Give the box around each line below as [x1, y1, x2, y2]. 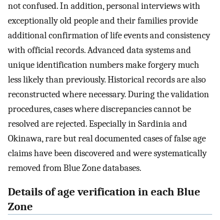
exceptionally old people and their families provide [8, 15, 198, 27]
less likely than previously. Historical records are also [8, 74, 206, 85]
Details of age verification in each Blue [8, 185, 200, 198]
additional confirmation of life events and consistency [8, 30, 210, 41]
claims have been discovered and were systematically [8, 148, 207, 159]
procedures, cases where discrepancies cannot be [8, 104, 191, 115]
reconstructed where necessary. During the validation [8, 89, 209, 100]
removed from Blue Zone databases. [8, 163, 141, 174]
